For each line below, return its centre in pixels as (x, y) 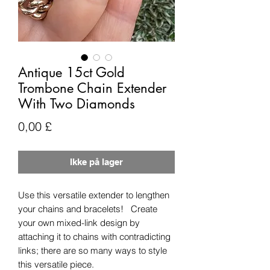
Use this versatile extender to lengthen (94, 195)
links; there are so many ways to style (93, 250)
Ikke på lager (96, 162)
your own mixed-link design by (79, 222)
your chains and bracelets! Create (88, 209)
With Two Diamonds (77, 103)
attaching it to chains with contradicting (94, 236)
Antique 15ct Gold (71, 72)
